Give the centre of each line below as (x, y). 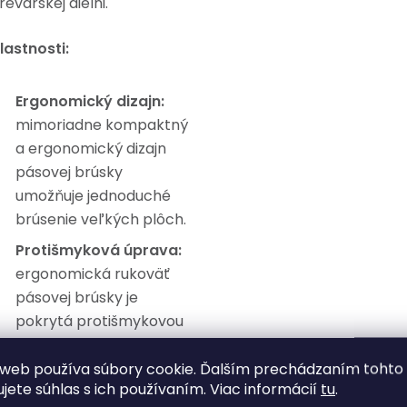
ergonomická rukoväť (93, 274)
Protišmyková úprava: (99, 250)
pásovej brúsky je (77, 298)
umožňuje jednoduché (93, 196)
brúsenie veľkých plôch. (101, 219)
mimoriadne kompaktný (102, 125)
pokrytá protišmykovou (99, 321)
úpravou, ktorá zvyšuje (95, 345)
